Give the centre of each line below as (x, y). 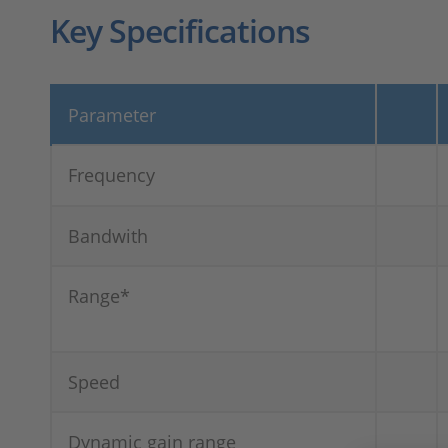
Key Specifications (180, 30)
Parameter (112, 114)
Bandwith (108, 235)
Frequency (111, 174)
